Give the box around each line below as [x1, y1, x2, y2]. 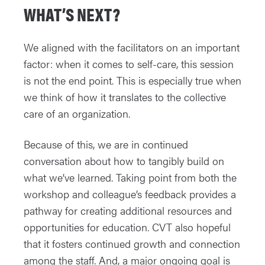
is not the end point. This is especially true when [24, 73, 241, 88]
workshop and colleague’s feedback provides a [24, 186, 236, 202]
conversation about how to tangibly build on [24, 153, 224, 169]
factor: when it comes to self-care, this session [24, 56, 234, 72]
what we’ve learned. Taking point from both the [24, 170, 237, 185]
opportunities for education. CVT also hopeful [24, 219, 231, 235]
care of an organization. [24, 106, 133, 121]
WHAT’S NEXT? [24, 1, 120, 27]
